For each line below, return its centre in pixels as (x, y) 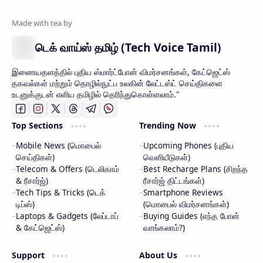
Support (29, 255)
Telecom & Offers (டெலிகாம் (68, 168)
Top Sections (38, 125)
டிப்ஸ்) (25, 204)
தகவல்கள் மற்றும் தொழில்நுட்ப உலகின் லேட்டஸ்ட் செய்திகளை (117, 83)
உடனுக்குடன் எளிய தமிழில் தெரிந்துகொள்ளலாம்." (96, 94)
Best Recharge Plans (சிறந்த (195, 168)
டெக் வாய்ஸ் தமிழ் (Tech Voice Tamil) (128, 47)
